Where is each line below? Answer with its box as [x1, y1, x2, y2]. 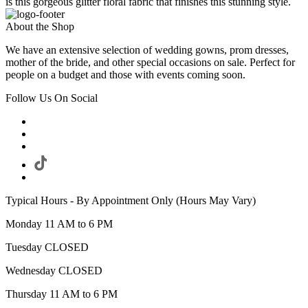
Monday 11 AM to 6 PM [5, 218, 113, 230]
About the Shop [5, 21, 74, 33]
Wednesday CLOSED [5, 265, 102, 277]
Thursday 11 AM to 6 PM [5, 288, 118, 300]
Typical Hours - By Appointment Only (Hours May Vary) [5, 195, 256, 207]
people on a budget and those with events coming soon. [5, 69, 245, 81]
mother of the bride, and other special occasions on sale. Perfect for [5, 56, 295, 69]
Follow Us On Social [5, 92, 98, 104]
